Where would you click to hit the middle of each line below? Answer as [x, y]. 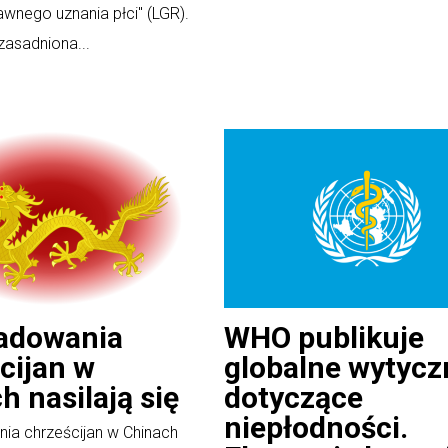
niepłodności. [316, 427]
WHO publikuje [324, 337]
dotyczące [293, 397]
